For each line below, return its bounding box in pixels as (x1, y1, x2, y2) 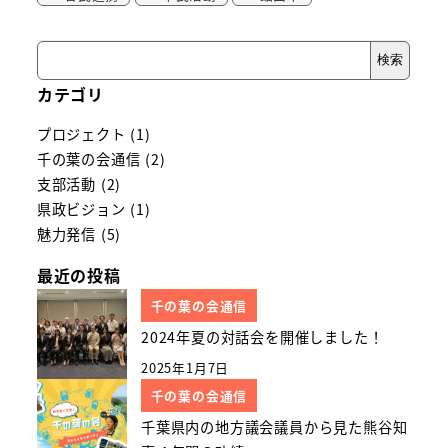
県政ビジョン (36, 199, 126, 220)
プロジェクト (36, 124, 126, 145)
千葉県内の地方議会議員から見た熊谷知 (141, 416, 408, 437)
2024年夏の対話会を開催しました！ (141, 326, 384, 347)
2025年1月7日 (141, 358, 230, 378)
